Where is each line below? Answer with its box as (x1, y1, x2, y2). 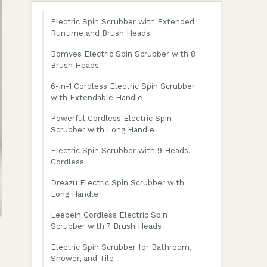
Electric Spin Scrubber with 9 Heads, (51, 146, 190, 155)
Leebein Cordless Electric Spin (51, 210, 167, 219)
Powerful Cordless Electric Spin (51, 114, 172, 123)
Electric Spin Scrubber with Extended (51, 17, 194, 26)
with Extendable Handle (51, 93, 142, 102)
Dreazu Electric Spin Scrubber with (51, 178, 184, 187)
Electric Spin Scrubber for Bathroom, (51, 243, 191, 252)
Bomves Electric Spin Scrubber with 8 (51, 49, 195, 58)
